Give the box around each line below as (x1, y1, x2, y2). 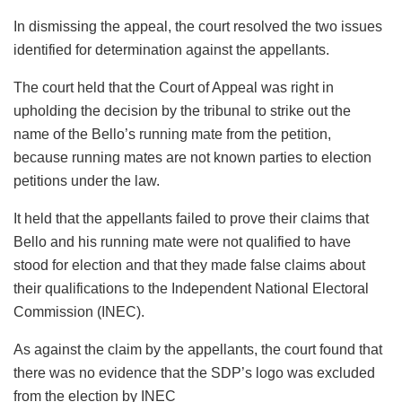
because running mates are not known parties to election (13, 150, 371, 166)
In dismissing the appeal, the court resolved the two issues (13, 19, 382, 35)
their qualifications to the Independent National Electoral (13, 281, 369, 297)
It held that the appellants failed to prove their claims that (13, 211, 369, 227)
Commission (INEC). (13, 304, 144, 320)
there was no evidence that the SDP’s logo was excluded (13, 365, 375, 381)
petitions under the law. (13, 173, 160, 189)
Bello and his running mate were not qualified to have (13, 234, 351, 250)
